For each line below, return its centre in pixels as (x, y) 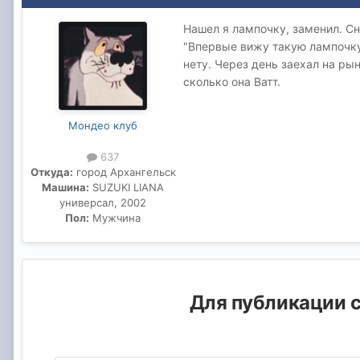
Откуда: (51, 172)
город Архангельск (124, 172)
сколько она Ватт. (232, 81)
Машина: (65, 187)
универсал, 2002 (103, 202)
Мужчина (115, 217)
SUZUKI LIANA (127, 187)
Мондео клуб (103, 125)
